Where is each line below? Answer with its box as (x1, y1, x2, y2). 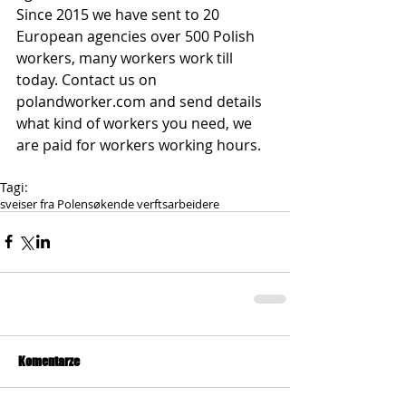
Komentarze (18, 353, 80, 369)
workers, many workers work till (16, 47, 237, 68)
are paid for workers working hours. (16, 134, 261, 155)
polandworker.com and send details (16, 91, 266, 111)
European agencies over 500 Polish (16, 25, 258, 46)
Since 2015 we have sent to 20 (16, 4, 223, 24)
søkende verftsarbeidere (88, 195, 219, 212)
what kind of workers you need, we (16, 112, 256, 133)
